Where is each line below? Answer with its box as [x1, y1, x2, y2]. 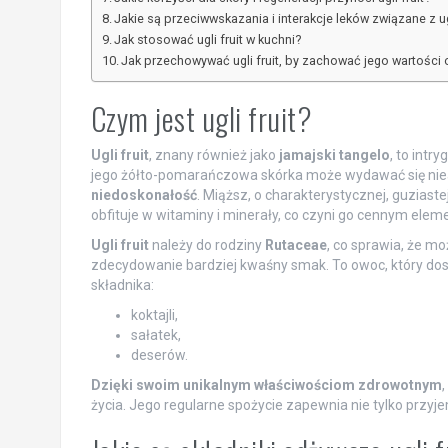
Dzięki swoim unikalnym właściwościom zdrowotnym [90, 377, 442, 394]
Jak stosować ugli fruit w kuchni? [114, 32, 302, 48]
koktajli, [130, 307, 178, 324]
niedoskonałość [90, 187, 197, 204]
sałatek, [130, 327, 181, 344]
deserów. [130, 347, 188, 364]
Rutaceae [264, 237, 327, 254]
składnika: [90, 277, 154, 294]
